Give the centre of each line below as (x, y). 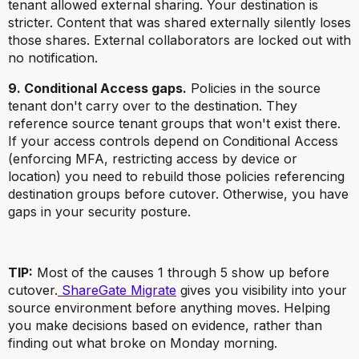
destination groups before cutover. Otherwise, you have (178, 194)
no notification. (53, 58)
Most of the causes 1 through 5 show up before (181, 272)
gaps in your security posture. (99, 212)
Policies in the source (254, 88)
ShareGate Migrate (117, 290)
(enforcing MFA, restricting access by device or (153, 159)
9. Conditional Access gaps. (97, 88)
